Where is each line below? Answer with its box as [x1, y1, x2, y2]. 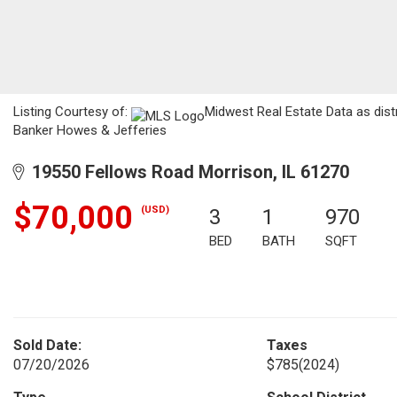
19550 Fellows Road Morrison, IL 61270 [23, 161, 349, 183]
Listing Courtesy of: [13, 104, 131, 120]
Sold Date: [13, 337, 82, 354]
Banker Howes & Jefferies [13, 122, 167, 138]
